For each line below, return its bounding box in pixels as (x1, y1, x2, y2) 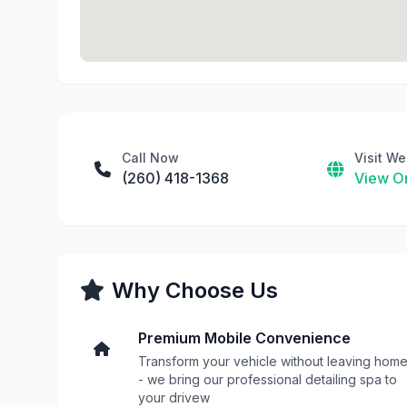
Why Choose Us (112, 277, 278, 303)
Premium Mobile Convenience (138, 329, 351, 347)
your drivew (138, 390, 210, 405)
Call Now (122, 150, 179, 165)
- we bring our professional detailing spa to (138, 372, 397, 387)
